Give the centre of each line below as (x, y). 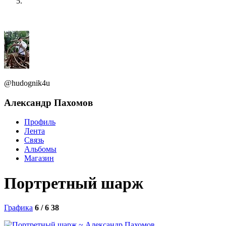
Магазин (39, 158)
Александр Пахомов (48, 102)
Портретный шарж (74, 183)
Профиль (40, 122)
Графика (18, 208)
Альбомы (40, 149)
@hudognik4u (27, 83)
